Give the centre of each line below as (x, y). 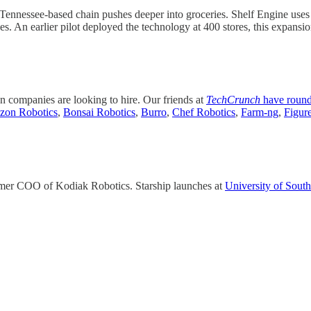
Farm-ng (260, 112)
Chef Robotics (204, 112)
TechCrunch (233, 100)
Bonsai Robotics (99, 112)
